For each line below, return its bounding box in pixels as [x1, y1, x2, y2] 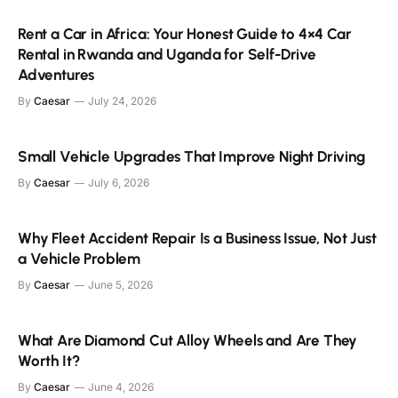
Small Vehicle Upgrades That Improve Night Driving [18, 147, 365, 165]
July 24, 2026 [88, 93, 156, 107]
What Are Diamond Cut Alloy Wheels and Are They [18, 330, 358, 349]
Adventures [18, 65, 95, 84]
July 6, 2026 [88, 175, 149, 189]
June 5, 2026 [88, 277, 153, 291]
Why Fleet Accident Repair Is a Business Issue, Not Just [18, 228, 377, 247]
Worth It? [18, 351, 80, 370]
